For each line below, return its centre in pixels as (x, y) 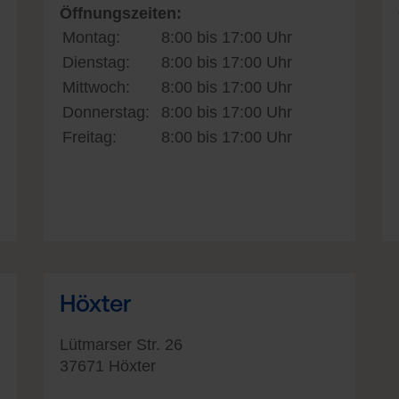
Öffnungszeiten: (121, 13)
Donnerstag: (106, 112)
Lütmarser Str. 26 (121, 344)
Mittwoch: (96, 87)
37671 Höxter (108, 366)
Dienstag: (96, 62)
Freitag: (90, 137)
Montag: (91, 37)
